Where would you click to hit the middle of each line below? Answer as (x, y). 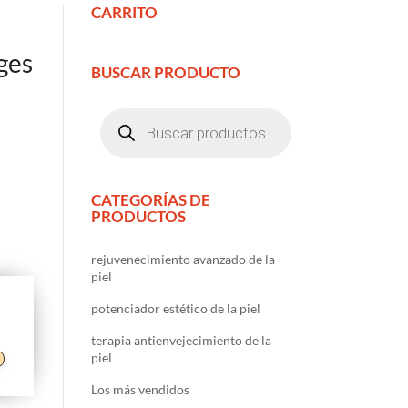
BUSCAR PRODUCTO (165, 72)
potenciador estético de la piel (175, 309)
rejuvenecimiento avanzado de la (183, 260)
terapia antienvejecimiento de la (181, 341)
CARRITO (124, 12)
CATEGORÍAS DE (150, 200)
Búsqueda (127, 113)
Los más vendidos (140, 390)
